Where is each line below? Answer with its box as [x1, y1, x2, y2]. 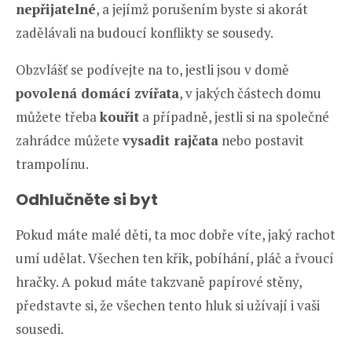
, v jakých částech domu [179, 84, 321, 103]
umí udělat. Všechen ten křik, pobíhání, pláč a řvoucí [16, 249, 334, 268]
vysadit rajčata [123, 131, 218, 150]
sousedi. [16, 320, 64, 339]
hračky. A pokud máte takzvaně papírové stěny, [16, 273, 302, 291]
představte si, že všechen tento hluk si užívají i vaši [16, 296, 320, 315]
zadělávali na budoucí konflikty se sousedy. [16, 24, 273, 42]
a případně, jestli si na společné [139, 108, 329, 126]
